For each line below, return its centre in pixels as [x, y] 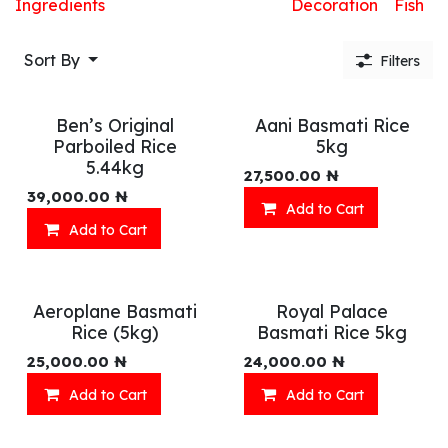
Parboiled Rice [115, 145]
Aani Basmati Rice [332, 124]
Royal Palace [332, 311]
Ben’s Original [115, 124]
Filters [400, 60]
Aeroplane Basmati [115, 311]
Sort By [52, 59]
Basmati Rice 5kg [332, 332]
